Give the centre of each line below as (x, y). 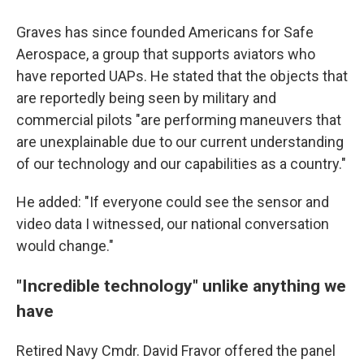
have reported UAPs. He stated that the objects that (182, 76)
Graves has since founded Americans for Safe (165, 32)
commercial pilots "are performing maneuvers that (179, 119)
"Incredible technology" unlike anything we (181, 285)
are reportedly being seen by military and (146, 97)
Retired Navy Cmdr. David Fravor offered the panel (176, 350)
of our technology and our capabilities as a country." (181, 163)
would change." (65, 245)
